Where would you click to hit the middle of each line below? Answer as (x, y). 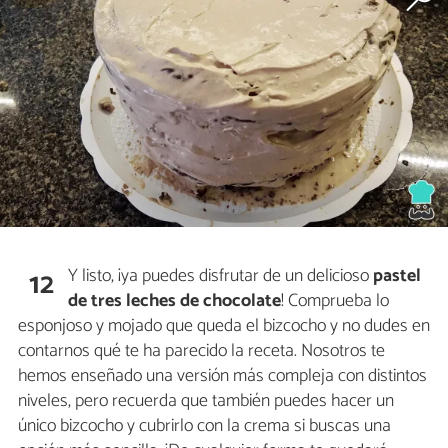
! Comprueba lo (335, 300)
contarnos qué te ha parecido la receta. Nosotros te (201, 350)
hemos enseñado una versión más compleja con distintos (222, 375)
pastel (397, 275)
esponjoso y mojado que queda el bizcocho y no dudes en (224, 325)
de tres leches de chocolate (175, 300)
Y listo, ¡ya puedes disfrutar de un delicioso (221, 275)
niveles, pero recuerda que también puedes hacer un (206, 400)
